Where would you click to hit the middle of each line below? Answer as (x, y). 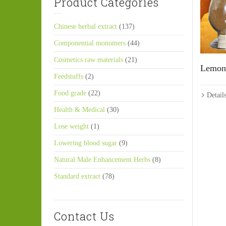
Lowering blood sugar (86, 143)
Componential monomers (90, 43)
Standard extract (77, 176)
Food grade (70, 93)
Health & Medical (79, 110)
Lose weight (71, 126)
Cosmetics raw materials (89, 60)
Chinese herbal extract (86, 26)
